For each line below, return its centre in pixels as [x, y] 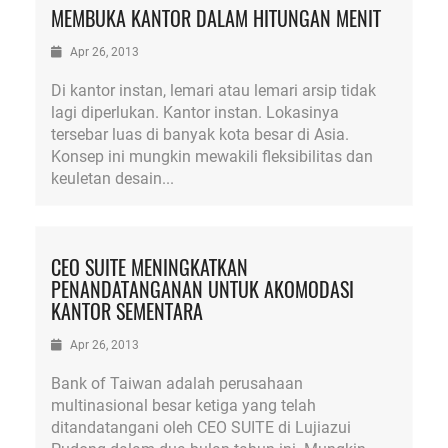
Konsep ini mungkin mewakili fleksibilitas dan [212, 156]
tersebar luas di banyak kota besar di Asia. [200, 134]
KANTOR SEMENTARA [127, 311]
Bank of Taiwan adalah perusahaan [177, 383]
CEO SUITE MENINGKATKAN [149, 267]
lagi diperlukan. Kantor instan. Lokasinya [195, 112]
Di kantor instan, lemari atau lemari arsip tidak [213, 90]
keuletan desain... [112, 178]
